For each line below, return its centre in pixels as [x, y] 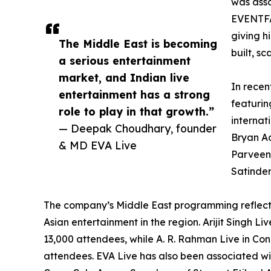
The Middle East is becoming [138, 44]
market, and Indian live [124, 78]
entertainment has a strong [134, 95]
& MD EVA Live [98, 145]
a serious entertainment [125, 61]
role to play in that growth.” [136, 112]
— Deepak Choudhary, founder [138, 129]
